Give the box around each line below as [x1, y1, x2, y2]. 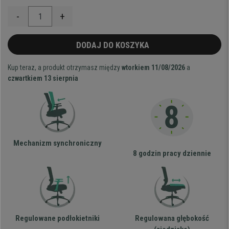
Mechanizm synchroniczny [13, 139, 102, 148]
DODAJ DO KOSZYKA [76, 40, 153, 51]
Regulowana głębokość [134, 214, 209, 223]
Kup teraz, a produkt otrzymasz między [8, 63, 122, 72]
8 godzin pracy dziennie [132, 149, 211, 158]
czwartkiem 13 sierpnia [8, 74, 78, 83]
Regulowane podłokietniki [15, 214, 100, 223]
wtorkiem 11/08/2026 [122, 63, 185, 72]
